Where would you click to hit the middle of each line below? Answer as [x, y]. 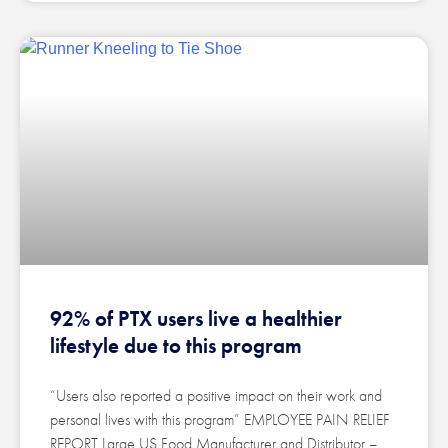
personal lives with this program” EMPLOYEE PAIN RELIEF [220, 420]
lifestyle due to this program [176, 346]
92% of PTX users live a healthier [196, 319]
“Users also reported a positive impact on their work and [216, 396]
